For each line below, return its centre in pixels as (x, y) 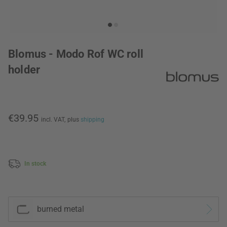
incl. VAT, (53, 120)
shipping (92, 120)
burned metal (61, 209)
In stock (35, 163)
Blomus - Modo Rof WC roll (76, 54)
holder (24, 70)
